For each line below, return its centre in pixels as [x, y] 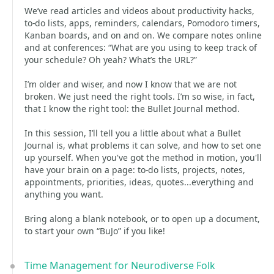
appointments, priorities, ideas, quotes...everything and [139, 182]
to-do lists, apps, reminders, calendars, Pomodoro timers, [142, 23]
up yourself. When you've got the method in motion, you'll [143, 157]
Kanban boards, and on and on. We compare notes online [143, 35]
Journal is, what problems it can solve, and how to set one [143, 145]
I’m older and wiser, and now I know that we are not [131, 84]
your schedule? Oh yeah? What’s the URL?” [111, 60]
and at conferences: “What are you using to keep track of [141, 47]
